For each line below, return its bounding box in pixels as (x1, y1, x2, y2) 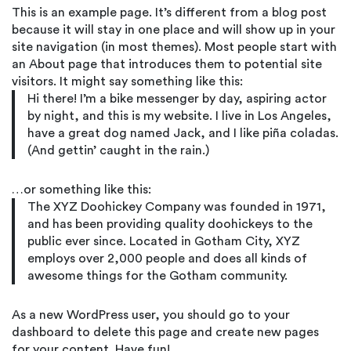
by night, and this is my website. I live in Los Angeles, (27, 110, 331, 122)
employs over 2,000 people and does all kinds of (27, 252, 307, 265)
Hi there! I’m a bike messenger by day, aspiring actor (27, 92, 327, 105)
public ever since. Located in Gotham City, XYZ (27, 235, 300, 248)
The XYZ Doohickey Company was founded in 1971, (27, 201, 326, 213)
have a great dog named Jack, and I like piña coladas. (27, 127, 338, 139)
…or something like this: (12, 183, 151, 196)
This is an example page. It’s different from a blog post (12, 6, 327, 19)
